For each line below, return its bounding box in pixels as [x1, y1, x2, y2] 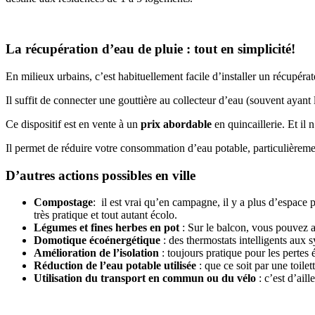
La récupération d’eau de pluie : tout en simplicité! [6, 41, 295, 57]
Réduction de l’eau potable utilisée [34, 259, 199, 272]
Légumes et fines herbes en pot [34, 221, 182, 234]
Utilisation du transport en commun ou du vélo [34, 272, 259, 285]
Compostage [34, 196, 93, 209]
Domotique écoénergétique [34, 234, 160, 247]
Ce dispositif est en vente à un [6, 117, 141, 130]
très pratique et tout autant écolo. [34, 209, 177, 221]
